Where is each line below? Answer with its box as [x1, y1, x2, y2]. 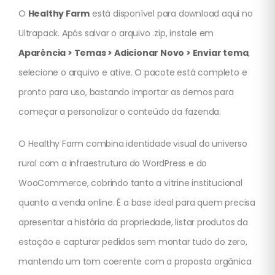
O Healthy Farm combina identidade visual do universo [18, 137, 247, 150]
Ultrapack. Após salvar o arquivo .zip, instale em [18, 27, 214, 40]
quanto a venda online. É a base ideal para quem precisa [18, 196, 255, 209]
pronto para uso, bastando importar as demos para [18, 86, 234, 99]
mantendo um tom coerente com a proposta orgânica [18, 255, 252, 268]
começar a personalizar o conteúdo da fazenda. [18, 106, 221, 118]
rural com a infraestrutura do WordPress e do [18, 157, 207, 170]
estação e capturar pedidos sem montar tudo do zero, [18, 236, 247, 249]
